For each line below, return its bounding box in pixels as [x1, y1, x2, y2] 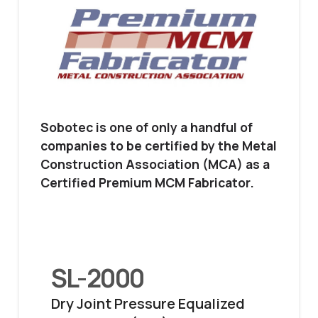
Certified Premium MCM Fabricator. [40, 173, 254, 191]
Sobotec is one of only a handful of [40, 118, 253, 136]
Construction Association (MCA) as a [40, 155, 270, 172]
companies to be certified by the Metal [40, 136, 277, 154]
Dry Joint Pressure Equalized [50, 294, 245, 314]
